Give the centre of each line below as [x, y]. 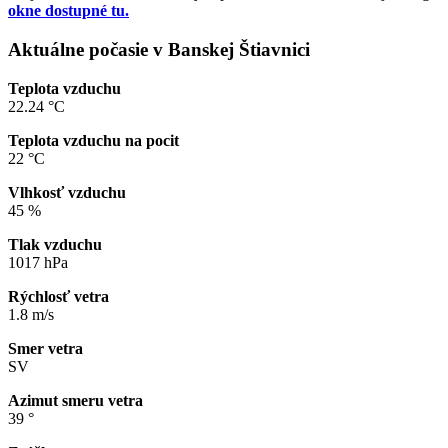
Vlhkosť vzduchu [67, 192]
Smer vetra [45, 348]
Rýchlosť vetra [58, 296]
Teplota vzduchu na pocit [93, 140]
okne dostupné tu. [68, 11]
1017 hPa [38, 262]
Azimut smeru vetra [75, 400]
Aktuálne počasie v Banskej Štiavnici [159, 49]
